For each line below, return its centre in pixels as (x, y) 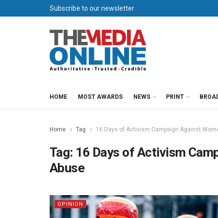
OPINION (70, 204)
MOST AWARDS (100, 97)
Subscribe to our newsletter (92, 8)
